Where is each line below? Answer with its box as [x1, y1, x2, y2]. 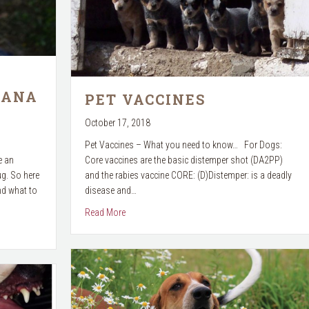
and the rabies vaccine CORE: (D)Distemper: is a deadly [84, 169, 292, 181]
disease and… [84, 184, 137, 196]
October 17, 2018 [84, 117, 150, 128]
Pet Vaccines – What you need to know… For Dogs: [84, 139, 282, 150]
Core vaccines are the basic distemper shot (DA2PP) [84, 154, 283, 166]
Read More [84, 206, 126, 218]
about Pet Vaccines [124, 206, 199, 217]
